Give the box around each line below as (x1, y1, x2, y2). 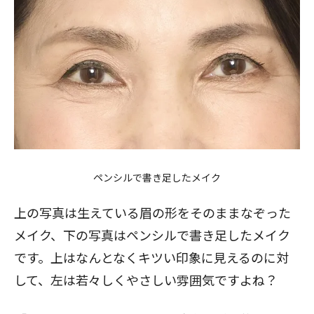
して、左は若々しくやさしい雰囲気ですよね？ (14, 271, 278, 289)
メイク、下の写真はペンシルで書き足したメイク (14, 226, 290, 244)
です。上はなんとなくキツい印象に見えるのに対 (14, 248, 289, 266)
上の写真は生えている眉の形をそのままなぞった (14, 203, 291, 221)
